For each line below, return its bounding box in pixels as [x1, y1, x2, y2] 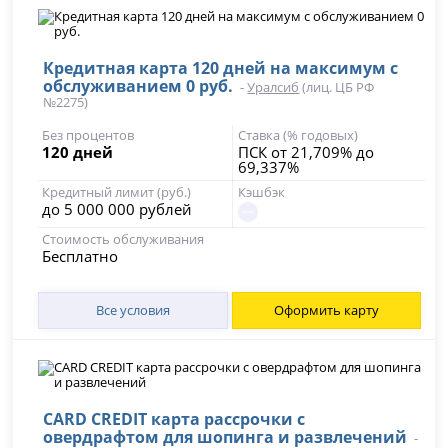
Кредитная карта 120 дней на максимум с [43, 57, 399, 79]
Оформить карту [273, 301, 379, 319]
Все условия [95, 301, 170, 319]
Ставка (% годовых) [237, 126, 358, 144]
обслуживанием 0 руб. [43, 75, 234, 97]
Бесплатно [42, 246, 119, 266]
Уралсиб [247, 78, 300, 96]
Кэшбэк [237, 183, 285, 201]
